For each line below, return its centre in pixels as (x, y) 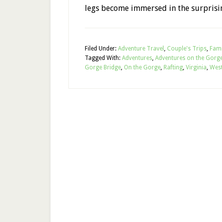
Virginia (196, 67)
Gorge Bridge (103, 67)
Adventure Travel (141, 49)
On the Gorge (142, 67)
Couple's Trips (187, 49)
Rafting (173, 67)
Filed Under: (101, 49)
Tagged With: (103, 58)
